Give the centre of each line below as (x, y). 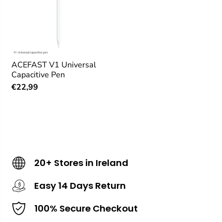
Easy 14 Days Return (80, 185)
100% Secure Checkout (86, 208)
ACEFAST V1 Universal (54, 65)
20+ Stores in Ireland (81, 163)
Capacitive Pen (38, 75)
